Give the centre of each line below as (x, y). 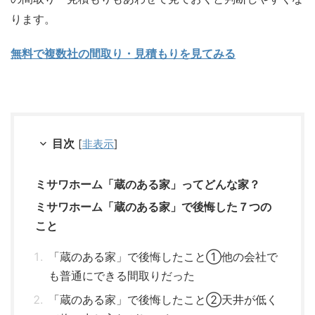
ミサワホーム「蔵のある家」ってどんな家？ (148, 184)
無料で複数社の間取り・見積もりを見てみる (123, 53)
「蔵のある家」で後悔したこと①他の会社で (163, 256)
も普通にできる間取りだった (122, 275)
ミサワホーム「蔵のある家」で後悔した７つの (153, 206)
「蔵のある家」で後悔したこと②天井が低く (163, 299)
